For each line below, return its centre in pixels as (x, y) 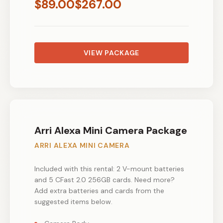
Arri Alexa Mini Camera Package (111, 130)
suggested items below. (73, 201)
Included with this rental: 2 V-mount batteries (109, 168)
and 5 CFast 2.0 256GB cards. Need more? (105, 179)
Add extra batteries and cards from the (99, 190)
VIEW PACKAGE (111, 53)
